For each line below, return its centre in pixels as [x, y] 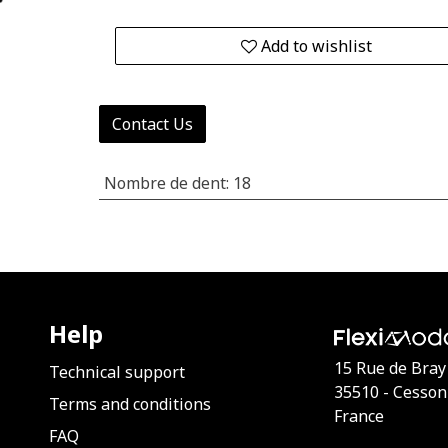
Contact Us [152, 124]
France [359, 416]
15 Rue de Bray [390, 368]
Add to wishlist [317, 46]
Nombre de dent [164, 183]
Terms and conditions [130, 404]
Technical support [117, 372]
